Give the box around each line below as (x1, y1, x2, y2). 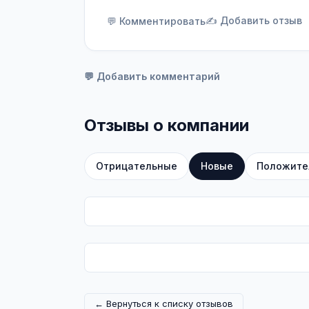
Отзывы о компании (84, 115, 249, 135)
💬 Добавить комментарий (84, 70, 220, 82)
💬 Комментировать (107, 14, 206, 27)
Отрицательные (96, 160, 177, 172)
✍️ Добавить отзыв (206, 14, 302, 26)
